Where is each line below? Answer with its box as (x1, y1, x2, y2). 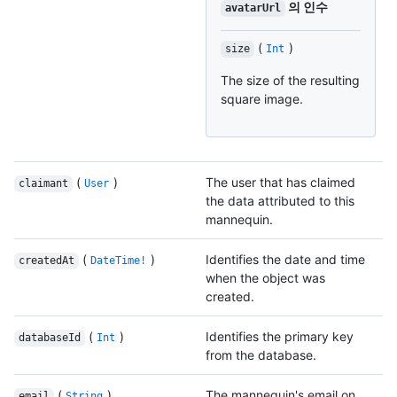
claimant (18, 177, 68, 191)
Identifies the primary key (206, 329, 354, 345)
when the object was (206, 270, 325, 286)
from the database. (206, 347, 316, 363)
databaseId (18, 331, 81, 345)
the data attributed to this (206, 193, 354, 209)
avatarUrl (224, 2, 281, 15)
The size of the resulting (221, 73, 360, 89)
